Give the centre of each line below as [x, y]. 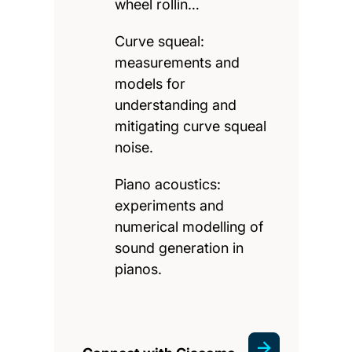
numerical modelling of [189, 226]
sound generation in [180, 247]
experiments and [170, 205]
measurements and [178, 62]
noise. [134, 147]
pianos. [139, 269]
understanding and [176, 104]
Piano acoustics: [168, 184]
